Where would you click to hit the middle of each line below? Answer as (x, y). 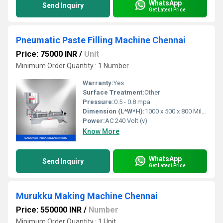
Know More (101, 132)
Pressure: (98, 102)
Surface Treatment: (113, 93)
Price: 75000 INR (47, 54)
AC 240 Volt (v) (126, 121)
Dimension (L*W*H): (114, 111)
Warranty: (98, 83)
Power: (94, 121)
